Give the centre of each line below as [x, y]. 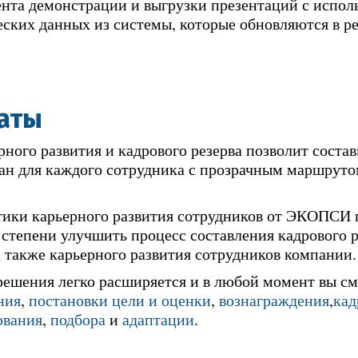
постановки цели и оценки [120, 300]
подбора [78, 319]
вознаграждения [274, 300]
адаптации [158, 319]
